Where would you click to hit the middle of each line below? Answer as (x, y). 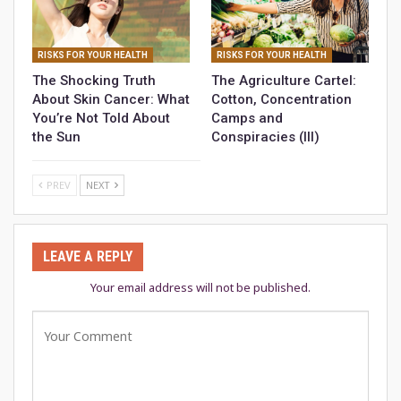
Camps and (247, 119)
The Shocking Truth (94, 81)
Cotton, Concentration (282, 100)
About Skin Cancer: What (111, 100)
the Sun (56, 137)
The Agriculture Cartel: (284, 81)
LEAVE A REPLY (88, 257)
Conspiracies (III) (265, 137)
